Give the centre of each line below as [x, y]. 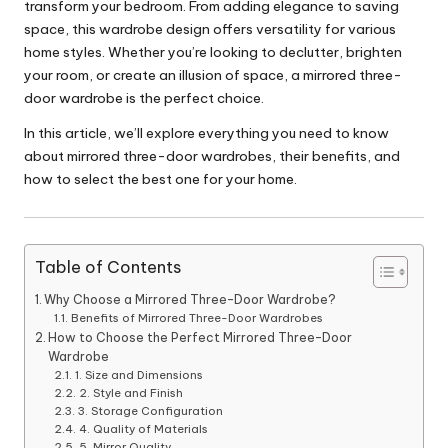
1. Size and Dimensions [138, 374]
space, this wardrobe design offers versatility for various [210, 29]
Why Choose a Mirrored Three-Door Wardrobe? [190, 299]
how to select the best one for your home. [160, 179]
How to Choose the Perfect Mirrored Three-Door [200, 337]
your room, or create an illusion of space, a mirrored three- [213, 75]
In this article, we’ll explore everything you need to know [206, 133]
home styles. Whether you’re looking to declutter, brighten [213, 52]
